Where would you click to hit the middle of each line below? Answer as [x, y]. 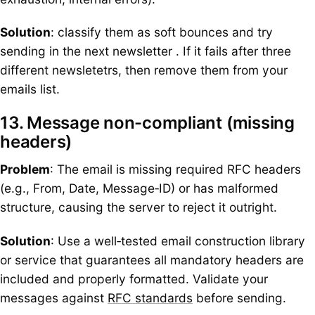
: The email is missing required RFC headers [175, 169]
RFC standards [150, 297]
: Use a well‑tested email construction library [178, 240]
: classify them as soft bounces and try [162, 32]
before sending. [239, 297]
